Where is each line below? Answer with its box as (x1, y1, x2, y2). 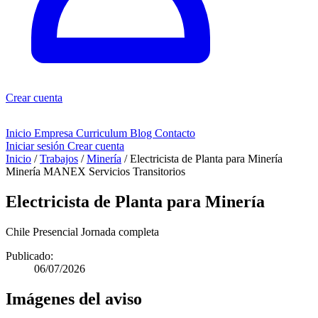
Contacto (155, 127, 195, 139)
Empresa (34, 127, 76, 139)
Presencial (33, 225, 78, 238)
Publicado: (6, 249, 53, 262)
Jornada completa (81, 225, 159, 238)
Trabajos (40, 153, 78, 165)
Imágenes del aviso (6, 289, 142, 308)
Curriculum (76, 127, 130, 139)
